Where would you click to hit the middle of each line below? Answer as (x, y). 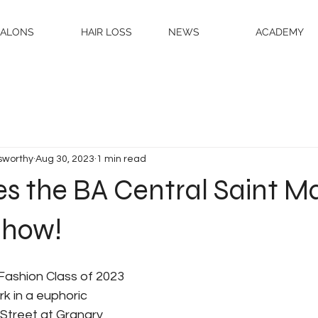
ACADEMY (280, 32)
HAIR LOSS (106, 32)
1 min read (121, 159)
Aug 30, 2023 (65, 159)
